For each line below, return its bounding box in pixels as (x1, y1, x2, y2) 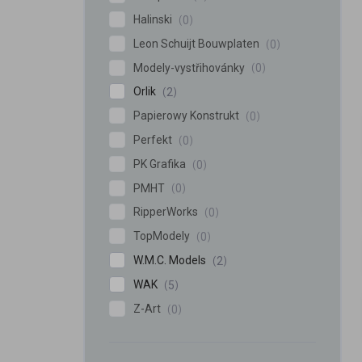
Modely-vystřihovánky (133, 61, 247, 74)
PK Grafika (133, 157, 188, 170)
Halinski (133, 12, 175, 26)
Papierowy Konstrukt (133, 109, 242, 123)
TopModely (133, 229, 192, 243)
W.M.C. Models (133, 254, 208, 267)
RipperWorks (133, 205, 200, 219)
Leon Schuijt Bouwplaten (133, 36, 262, 50)
